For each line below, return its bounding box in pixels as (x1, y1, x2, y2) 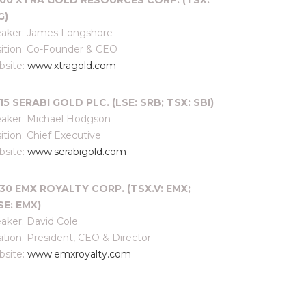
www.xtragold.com (27, 59, 116, 72)
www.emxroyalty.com (27, 248, 131, 260)
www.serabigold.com (27, 145, 126, 158)
